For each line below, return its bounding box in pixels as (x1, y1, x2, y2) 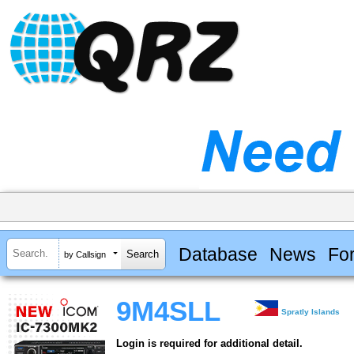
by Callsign (64, 249, 106, 259)
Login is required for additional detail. (116, 337, 303, 350)
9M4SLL (116, 296, 220, 327)
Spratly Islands (281, 307, 341, 317)
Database (178, 243, 258, 265)
